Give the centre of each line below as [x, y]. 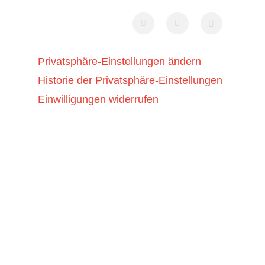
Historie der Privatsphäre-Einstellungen [130, 80]
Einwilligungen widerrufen [98, 99]
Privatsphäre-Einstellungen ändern [119, 62]
